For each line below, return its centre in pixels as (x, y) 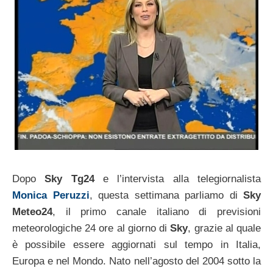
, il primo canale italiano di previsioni (157, 211)
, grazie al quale (225, 228)
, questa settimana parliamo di (166, 195)
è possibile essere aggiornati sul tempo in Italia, (136, 244)
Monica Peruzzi (51, 195)
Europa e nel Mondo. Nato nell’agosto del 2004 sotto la (136, 261)
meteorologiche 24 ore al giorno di (91, 228)
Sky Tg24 (69, 179)
